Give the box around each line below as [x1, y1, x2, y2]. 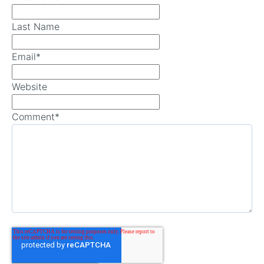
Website [12, 81, 47, 93]
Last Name [12, 21, 60, 33]
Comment [12, 111, 55, 123]
